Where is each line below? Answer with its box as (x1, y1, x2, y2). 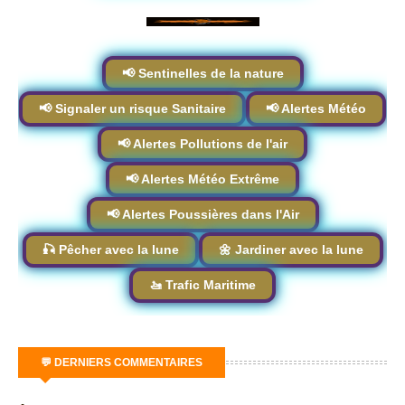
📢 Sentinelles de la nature (121, 65, 284, 80)
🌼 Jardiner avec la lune (218, 241, 363, 257)
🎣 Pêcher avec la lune (42, 241, 179, 257)
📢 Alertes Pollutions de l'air (118, 136, 287, 151)
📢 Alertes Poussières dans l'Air (106, 206, 299, 221)
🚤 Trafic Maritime (149, 277, 256, 292)
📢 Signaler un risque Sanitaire (39, 100, 226, 116)
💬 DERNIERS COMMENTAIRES (41, 355, 202, 369)
